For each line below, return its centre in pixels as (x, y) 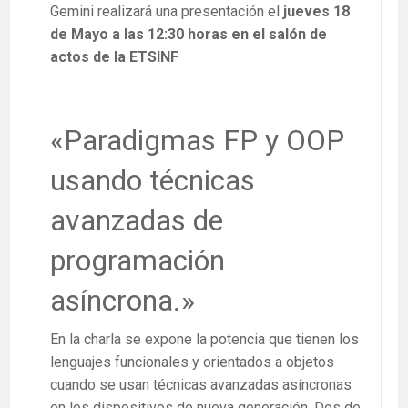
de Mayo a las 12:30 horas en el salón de (189, 35)
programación (138, 261)
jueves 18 (315, 12)
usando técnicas (153, 181)
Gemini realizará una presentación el (165, 12)
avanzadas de (137, 221)
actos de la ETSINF (114, 57)
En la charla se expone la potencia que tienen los (204, 340)
